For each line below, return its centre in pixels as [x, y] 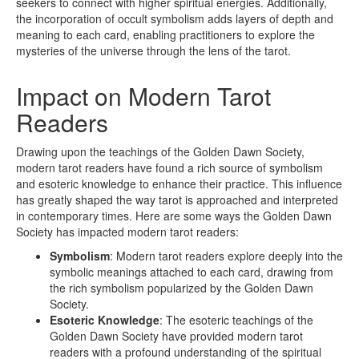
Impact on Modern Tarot [143, 96]
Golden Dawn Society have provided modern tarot [176, 336]
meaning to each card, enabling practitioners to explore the [165, 35]
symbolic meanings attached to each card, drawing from [192, 272]
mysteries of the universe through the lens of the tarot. [153, 51]
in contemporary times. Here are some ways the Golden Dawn [174, 216]
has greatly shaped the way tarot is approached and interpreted [177, 200]
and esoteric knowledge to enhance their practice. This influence [179, 184]
